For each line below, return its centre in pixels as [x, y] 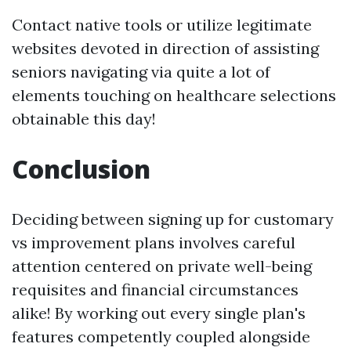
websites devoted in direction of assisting [165, 48]
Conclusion [81, 169]
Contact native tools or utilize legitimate [162, 25]
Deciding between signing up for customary [173, 219]
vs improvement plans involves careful [154, 242]
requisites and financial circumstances [155, 289]
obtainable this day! [84, 119]
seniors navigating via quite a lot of [141, 72]
